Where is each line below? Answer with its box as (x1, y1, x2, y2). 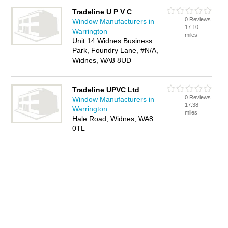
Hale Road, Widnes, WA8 (72, 115, 154, 123)
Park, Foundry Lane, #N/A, (72, 46, 159, 54)
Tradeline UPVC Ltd (72, 85, 140, 94)
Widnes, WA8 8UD (72, 56, 132, 64)
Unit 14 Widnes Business (72, 37, 153, 45)
